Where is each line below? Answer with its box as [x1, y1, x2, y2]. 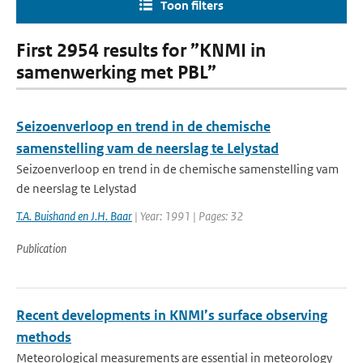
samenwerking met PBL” [16, 62, 216, 83]
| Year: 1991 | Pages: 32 [132, 208, 243, 224]
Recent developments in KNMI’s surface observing [16, 306, 327, 324]
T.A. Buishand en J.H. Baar [16, 208, 132, 224]
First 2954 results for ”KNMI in [16, 40, 266, 62]
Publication [16, 241, 66, 256]
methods [16, 328, 71, 346]
